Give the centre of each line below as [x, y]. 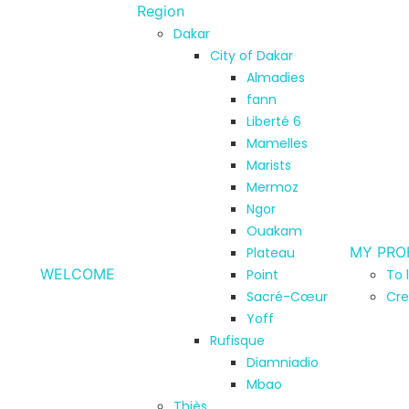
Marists [269, 165]
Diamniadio [283, 362]
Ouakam [274, 231]
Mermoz [273, 187]
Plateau [271, 253]
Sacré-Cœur [287, 297]
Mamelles [277, 143]
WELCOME [78, 274]
